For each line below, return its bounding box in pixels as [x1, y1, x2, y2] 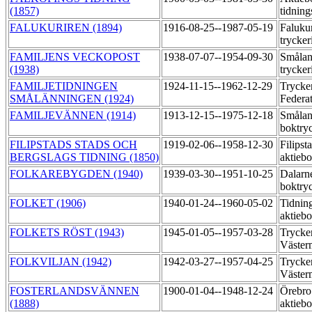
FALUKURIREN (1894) [10, 22, 122, 34]
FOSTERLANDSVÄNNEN [10, 285, 139, 297]
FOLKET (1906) [10, 197, 86, 210]
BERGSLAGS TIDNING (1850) [10, 151, 159, 164]
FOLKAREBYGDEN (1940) [10, 168, 143, 180]
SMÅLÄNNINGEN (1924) [10, 93, 134, 105]
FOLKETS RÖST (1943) [10, 226, 124, 239]
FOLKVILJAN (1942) [10, 256, 111, 268]
